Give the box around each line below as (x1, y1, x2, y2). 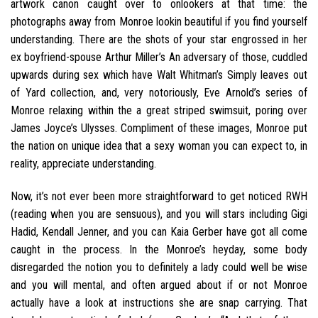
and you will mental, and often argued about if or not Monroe (11, 278, 307, 292)
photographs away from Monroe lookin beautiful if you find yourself (11, 15, 307, 29)
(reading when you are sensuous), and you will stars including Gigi (11, 207, 307, 221)
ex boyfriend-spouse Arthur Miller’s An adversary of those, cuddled (11, 50, 307, 65)
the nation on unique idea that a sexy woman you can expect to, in (11, 139, 307, 153)
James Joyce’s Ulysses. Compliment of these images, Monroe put (11, 121, 307, 136)
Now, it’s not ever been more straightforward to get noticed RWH (11, 190, 307, 204)
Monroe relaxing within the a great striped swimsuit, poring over (11, 104, 307, 118)
